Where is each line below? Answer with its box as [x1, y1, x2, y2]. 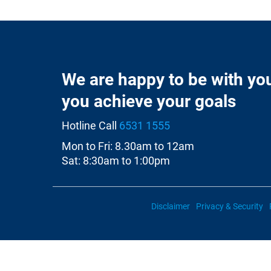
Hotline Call [62, 119, 119, 132]
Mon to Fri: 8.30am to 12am [62, 140, 194, 152]
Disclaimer [151, 201, 190, 211]
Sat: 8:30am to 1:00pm [62, 154, 170, 167]
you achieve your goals [62, 91, 236, 111]
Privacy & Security [195, 201, 263, 211]
